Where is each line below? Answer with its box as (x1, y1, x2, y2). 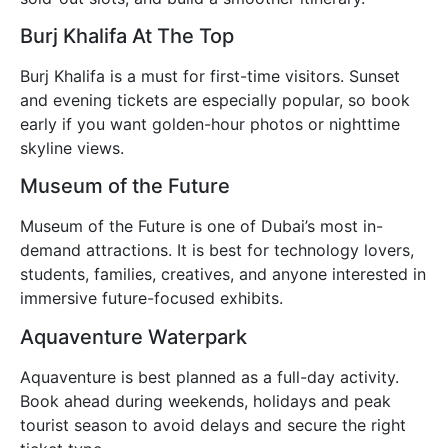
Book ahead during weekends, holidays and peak (20, 390, 391, 411)
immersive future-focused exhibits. (20, 288, 283, 309)
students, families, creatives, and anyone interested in (20, 264, 426, 285)
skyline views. (20, 138, 124, 159)
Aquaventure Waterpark (20, 324, 247, 349)
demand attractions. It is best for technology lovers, (20, 240, 414, 261)
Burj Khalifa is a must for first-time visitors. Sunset (20, 66, 400, 87)
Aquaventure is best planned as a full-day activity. (20, 366, 399, 387)
